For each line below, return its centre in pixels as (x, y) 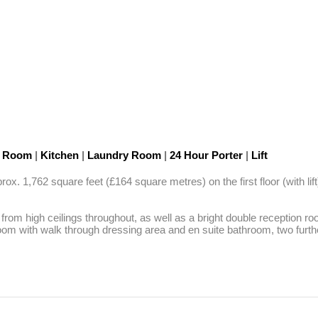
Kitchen (60, 155)
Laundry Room (124, 155)
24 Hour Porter (206, 155)
